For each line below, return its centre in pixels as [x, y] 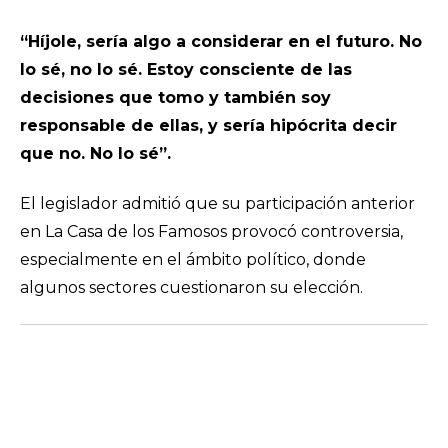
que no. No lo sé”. [95, 153]
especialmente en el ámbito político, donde [193, 259]
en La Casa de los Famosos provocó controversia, [211, 231]
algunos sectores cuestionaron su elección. [191, 287]
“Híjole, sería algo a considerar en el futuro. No [221, 41]
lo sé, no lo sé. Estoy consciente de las [186, 69]
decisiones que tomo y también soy [175, 97]
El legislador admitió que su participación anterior [217, 203]
